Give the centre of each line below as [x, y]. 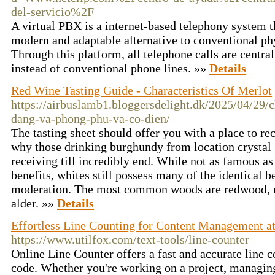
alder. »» [34, 203]
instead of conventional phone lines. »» [110, 68]
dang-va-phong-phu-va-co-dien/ [91, 118]
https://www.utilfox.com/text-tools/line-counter [130, 239]
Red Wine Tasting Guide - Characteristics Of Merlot [141, 90]
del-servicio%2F [52, 12]
